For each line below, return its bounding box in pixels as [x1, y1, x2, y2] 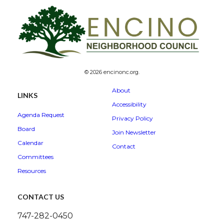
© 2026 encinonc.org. [84, 68, 139, 76]
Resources [17, 167, 46, 175]
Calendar [17, 139, 43, 147]
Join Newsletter [112, 128, 156, 136]
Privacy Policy [112, 114, 153, 122]
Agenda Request [17, 111, 64, 119]
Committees [17, 153, 53, 161]
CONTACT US [17, 192, 64, 201]
